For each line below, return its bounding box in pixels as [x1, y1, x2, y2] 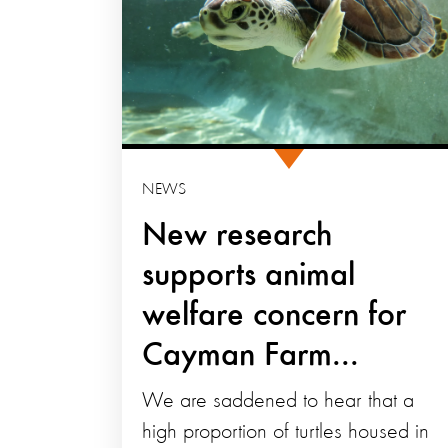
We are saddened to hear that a [142, 390, 414, 413]
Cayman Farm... [142, 339, 359, 374]
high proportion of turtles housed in [142, 421, 429, 444]
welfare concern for [142, 299, 406, 334]
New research [142, 219, 332, 254]
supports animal [142, 259, 355, 294]
